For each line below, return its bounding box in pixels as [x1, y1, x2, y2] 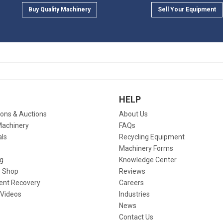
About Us [119, 110, 148, 118]
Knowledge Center [119, 156, 177, 164]
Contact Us [119, 213, 153, 221]
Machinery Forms [119, 144, 173, 152]
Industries [119, 190, 150, 198]
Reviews [119, 167, 145, 175]
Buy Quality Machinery [28, 6, 91, 13]
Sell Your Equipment [157, 6, 216, 13]
